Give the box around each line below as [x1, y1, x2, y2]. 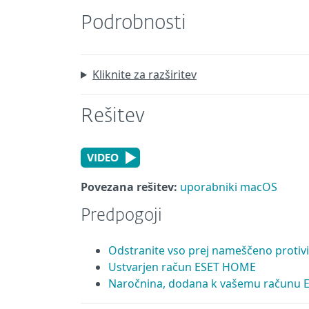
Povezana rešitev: [81, 179, 177, 195]
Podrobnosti [81, 14, 186, 33]
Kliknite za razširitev [92, 67, 197, 82]
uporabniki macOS [180, 179, 277, 195]
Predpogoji [81, 208, 162, 224]
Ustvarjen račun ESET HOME [108, 259, 256, 275]
